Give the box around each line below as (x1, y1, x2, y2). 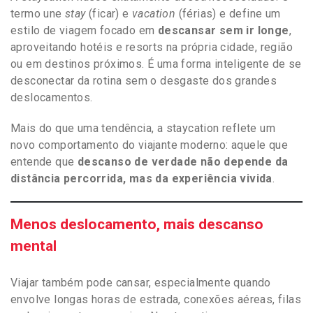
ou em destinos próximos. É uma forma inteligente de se (10, 57, 302, 71)
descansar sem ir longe (157, 23, 289, 37)
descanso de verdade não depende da (77, 154, 289, 168)
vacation (132, 6, 176, 20)
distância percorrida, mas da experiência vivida (10, 171, 272, 185)
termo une (10, 6, 66, 20)
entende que (10, 154, 78, 168)
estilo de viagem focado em (10, 23, 158, 37)
